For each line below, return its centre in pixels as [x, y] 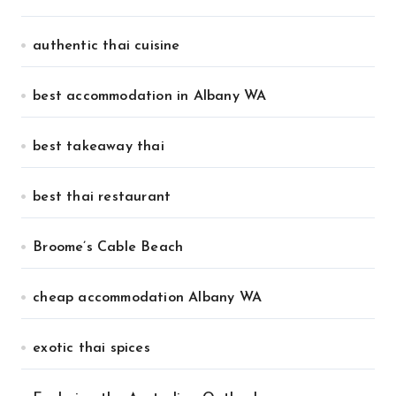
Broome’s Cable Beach [108, 247]
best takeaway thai [99, 147]
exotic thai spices [91, 348]
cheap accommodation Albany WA [148, 298]
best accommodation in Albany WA [150, 96]
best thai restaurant [102, 197]
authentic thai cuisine [107, 46]
